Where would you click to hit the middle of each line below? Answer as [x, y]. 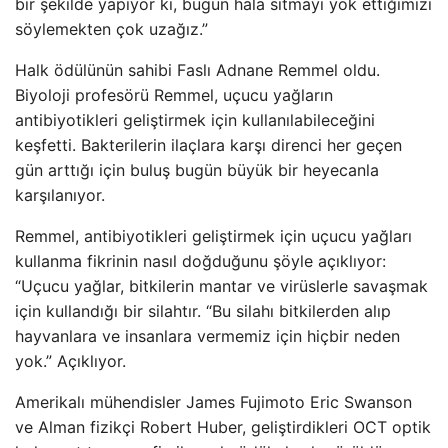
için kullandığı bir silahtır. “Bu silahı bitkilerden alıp [203, 311]
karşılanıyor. [60, 195]
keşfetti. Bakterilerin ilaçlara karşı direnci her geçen [208, 145]
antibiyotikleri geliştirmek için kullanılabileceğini [195, 120]
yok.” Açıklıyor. [70, 361]
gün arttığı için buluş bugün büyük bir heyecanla [197, 170]
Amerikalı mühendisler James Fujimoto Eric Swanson [213, 402]
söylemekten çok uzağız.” [111, 29]
